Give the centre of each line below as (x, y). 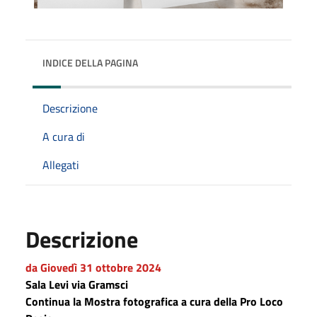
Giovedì (60, 267)
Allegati (61, 165)
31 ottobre (108, 267)
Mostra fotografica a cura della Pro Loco (184, 301)
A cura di (64, 136)
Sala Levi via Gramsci (77, 284)
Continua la (55, 301)
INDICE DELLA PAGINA (90, 62)
